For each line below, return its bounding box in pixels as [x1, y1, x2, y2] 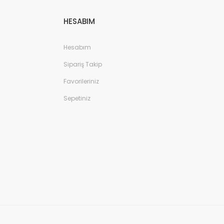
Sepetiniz [63, 94, 90, 102]
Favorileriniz [63, 77, 99, 85]
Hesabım [63, 43, 91, 51]
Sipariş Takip [63, 60, 102, 68]
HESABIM [63, 16, 95, 26]
